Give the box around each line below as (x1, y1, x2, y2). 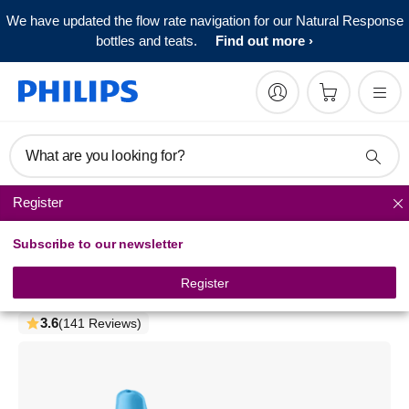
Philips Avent (18, 247, 130, 267)
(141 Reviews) (58, 316, 142, 330)
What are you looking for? (26, 148, 185, 163)
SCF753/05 (18, 298, 74, 310)
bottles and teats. (96, 33, 197, 48)
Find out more (215, 33, 305, 48)
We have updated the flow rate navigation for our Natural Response (5, 13, 404, 28)
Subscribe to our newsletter (13, 236, 184, 251)
